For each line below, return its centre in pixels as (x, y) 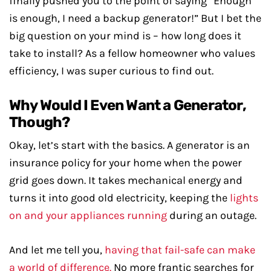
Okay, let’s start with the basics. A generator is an (129, 145)
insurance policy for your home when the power (126, 163)
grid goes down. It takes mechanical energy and (126, 180)
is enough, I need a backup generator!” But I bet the (135, 18)
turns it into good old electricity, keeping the (118, 198)
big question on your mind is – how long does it (125, 36)
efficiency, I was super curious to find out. (111, 71)
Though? (40, 122)
